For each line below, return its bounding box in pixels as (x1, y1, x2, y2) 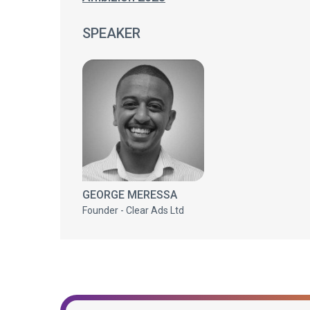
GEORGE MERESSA (82, 188, 177, 201)
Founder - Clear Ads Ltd (82, 205, 184, 216)
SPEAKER (82, 25, 140, 42)
